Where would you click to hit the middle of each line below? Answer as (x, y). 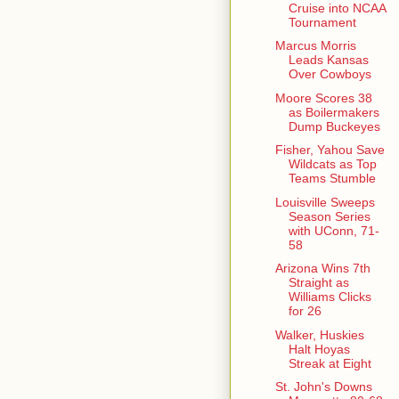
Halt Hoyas (319, 349)
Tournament (322, 22)
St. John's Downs (323, 387)
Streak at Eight (330, 363)
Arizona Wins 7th (322, 269)
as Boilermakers (334, 112)
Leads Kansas (328, 60)
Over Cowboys (330, 74)
